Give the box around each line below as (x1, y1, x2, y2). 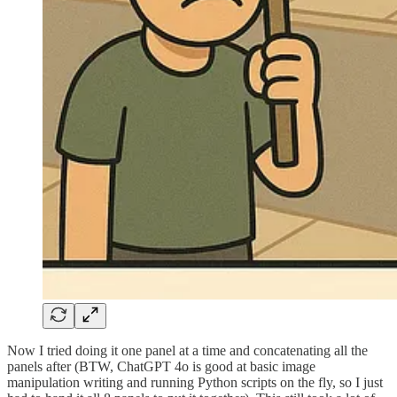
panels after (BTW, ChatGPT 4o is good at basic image (7, 358, 315, 374)
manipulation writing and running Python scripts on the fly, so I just (7, 374, 383, 390)
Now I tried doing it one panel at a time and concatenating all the (7, 342, 368, 358)
